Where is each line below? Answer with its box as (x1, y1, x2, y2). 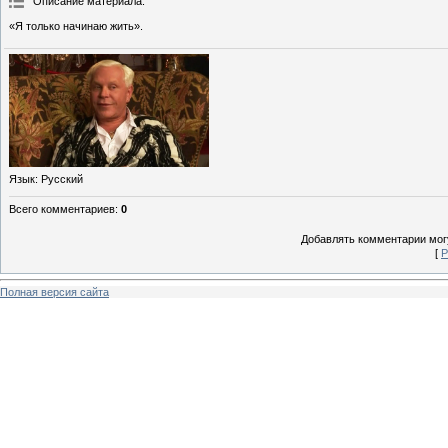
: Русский (35, 172, 83, 185)
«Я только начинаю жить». (9, 20, 143, 33)
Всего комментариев (9, 202, 115, 215)
